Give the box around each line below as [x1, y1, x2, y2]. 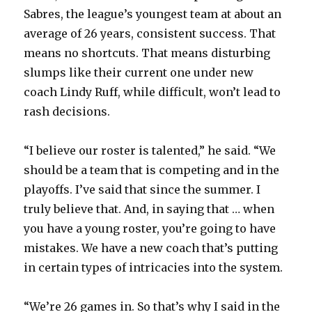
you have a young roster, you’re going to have [24, 221, 276, 236]
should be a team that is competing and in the [24, 163, 280, 178]
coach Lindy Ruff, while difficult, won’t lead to [24, 85, 281, 100]
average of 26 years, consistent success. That [24, 26, 276, 41]
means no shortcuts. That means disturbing [24, 46, 271, 61]
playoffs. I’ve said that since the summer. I [24, 182, 261, 197]
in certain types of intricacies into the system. [24, 260, 283, 275]
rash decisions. [24, 104, 111, 119]
